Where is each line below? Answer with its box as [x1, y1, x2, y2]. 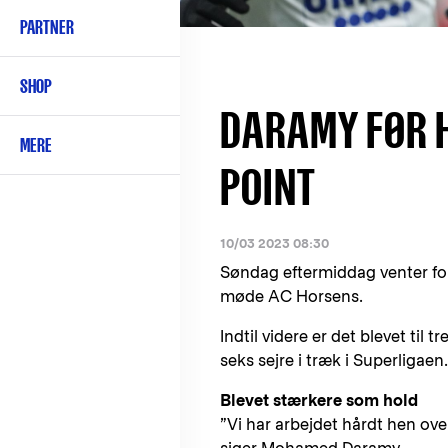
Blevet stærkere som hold [220, 390, 418, 410]
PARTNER [20, 16, 74, 38]
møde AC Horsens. [220, 286, 367, 306]
